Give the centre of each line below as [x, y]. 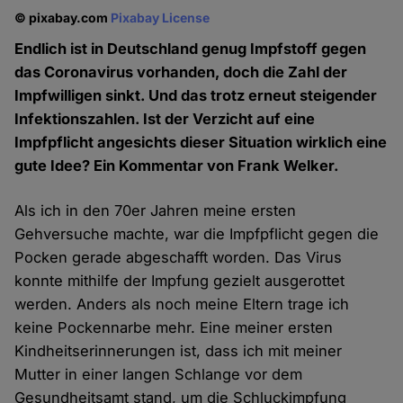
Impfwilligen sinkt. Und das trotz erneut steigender [196, 96]
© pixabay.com [63, 17]
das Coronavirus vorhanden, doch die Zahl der [181, 72]
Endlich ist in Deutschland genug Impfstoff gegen [191, 49]
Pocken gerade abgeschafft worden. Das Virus [179, 258]
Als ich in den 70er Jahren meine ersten [156, 211]
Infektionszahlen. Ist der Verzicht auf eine [165, 119]
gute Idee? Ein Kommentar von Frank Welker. [177, 166]
